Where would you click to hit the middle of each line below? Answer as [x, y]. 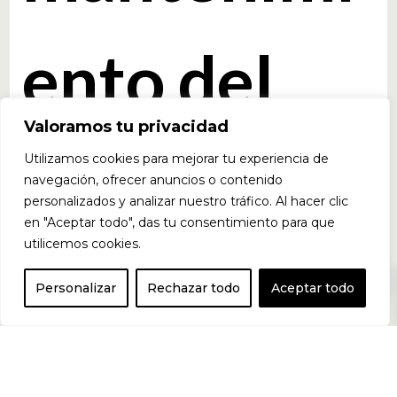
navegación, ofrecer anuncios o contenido [153, 180]
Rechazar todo [194, 288]
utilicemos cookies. [82, 244]
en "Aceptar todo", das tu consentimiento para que [179, 222]
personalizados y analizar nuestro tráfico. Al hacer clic [186, 201]
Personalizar [76, 288]
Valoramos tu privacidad [126, 127]
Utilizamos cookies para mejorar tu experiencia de [176, 159]
